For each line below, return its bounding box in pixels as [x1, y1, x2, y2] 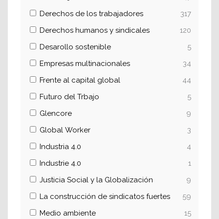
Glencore [40, 109, 72, 118]
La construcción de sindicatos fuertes [40, 192, 170, 201]
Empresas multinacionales [40, 59, 130, 68]
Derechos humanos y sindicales [40, 26, 150, 35]
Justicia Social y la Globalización [40, 175, 153, 184]
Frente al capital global [40, 76, 120, 85]
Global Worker [40, 126, 90, 134]
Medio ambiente [40, 209, 96, 218]
